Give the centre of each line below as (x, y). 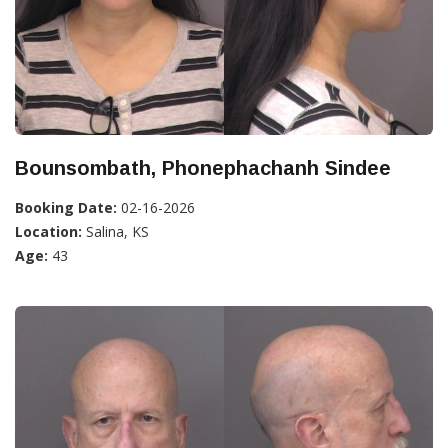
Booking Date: (66, 207)
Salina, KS (115, 231)
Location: (48, 231)
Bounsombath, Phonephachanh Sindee (203, 167)
